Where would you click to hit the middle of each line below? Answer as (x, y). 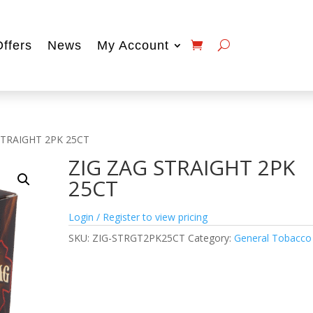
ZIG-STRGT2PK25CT (139, 238)
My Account (133, 45)
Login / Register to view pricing (138, 217)
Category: (211, 238)
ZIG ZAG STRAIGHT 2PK (182, 167)
